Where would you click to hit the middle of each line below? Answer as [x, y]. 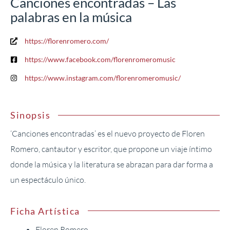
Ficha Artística [45, 211]
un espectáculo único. [48, 180]
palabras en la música [71, 17]
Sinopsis [30, 115]
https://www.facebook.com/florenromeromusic [100, 60]
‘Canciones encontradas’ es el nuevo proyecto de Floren [108, 134]
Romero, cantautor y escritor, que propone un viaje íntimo [111, 149]
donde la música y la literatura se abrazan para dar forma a [112, 165]
